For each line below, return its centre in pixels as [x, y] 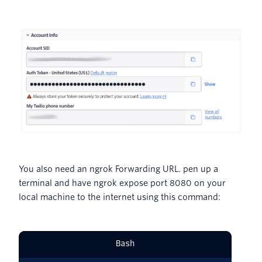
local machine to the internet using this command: [120, 197]
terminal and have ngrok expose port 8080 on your [122, 183]
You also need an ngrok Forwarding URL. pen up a [118, 169]
